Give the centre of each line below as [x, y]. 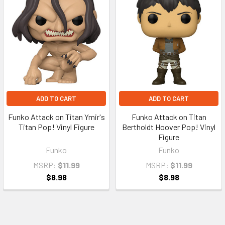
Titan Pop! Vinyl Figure [56, 127]
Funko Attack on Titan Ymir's [56, 117]
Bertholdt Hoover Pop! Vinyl [169, 127]
